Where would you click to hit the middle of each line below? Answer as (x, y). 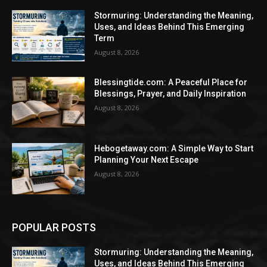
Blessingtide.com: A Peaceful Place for (171, 82)
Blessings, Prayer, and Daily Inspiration (170, 93)
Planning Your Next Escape (147, 160)
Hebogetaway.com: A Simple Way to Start (174, 149)
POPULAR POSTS (54, 228)
